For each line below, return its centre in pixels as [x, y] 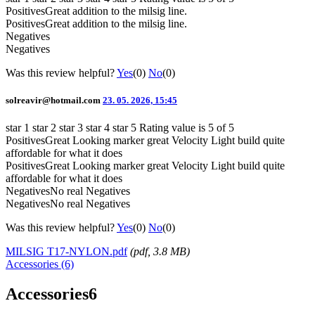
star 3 [71, 128]
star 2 [44, 128]
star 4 [98, 128]
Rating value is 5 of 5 [187, 128]
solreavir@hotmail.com [53, 101]
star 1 [18, 128]
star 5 [124, 128]
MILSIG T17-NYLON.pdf [66, 252]
